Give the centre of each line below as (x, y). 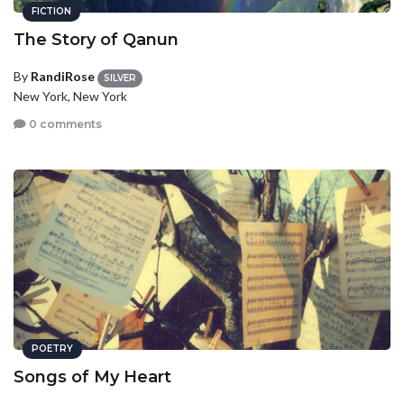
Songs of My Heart (92, 376)
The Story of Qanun (96, 40)
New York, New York (70, 96)
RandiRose (63, 77)
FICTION (51, 12)
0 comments (64, 124)
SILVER (120, 78)
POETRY (52, 348)
